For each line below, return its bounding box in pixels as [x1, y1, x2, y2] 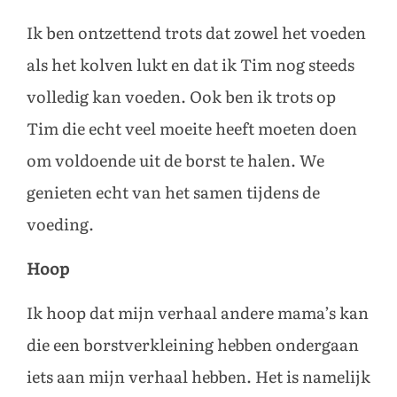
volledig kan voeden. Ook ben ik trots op [27, 87, 336, 107]
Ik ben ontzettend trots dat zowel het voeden [27, 23, 366, 43]
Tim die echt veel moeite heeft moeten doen [27, 119, 357, 139]
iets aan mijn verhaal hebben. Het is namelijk [27, 368, 370, 388]
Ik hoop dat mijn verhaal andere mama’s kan [27, 304, 369, 324]
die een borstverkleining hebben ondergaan [27, 336, 359, 356]
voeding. [27, 214, 94, 235]
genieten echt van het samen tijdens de [27, 183, 320, 203]
